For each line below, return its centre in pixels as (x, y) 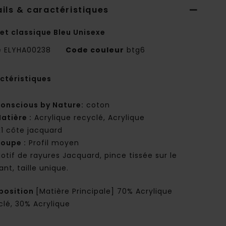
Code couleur (95, 50)
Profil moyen (53, 143)
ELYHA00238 (28, 50)
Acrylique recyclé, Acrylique (89, 118)
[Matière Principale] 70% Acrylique (104, 191)
